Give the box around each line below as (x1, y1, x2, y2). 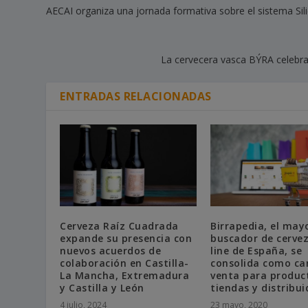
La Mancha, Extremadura (60, 268, 190, 282)
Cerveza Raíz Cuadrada (60, 219, 179, 232)
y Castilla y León (60, 280, 144, 294)
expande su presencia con (60, 231, 192, 245)
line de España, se (210, 243, 302, 257)
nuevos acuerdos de (60, 243, 162, 257)
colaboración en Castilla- (60, 256, 189, 269)
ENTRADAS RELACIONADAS (60, 88, 212, 104)
